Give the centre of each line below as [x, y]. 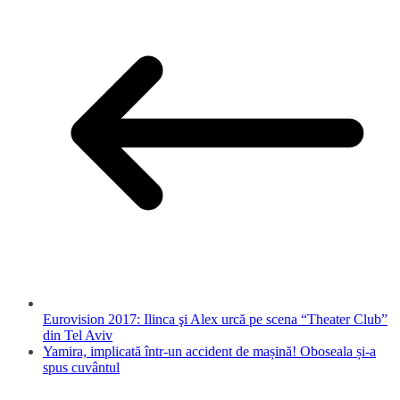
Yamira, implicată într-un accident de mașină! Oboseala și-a [209, 351]
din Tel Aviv [78, 335]
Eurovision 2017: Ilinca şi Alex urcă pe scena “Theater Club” [215, 319]
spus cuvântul [81, 367]
